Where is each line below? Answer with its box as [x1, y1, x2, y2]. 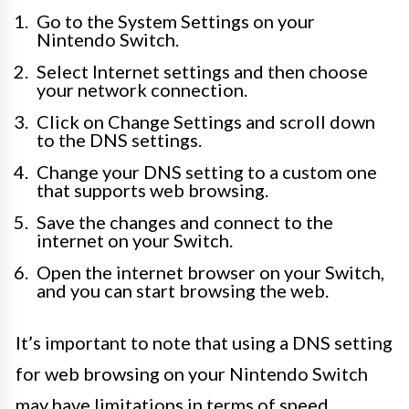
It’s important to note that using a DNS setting [16, 331, 393, 353]
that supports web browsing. [37, 179, 268, 201]
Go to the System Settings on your [37, 10, 315, 32]
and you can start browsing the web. [37, 279, 329, 301]
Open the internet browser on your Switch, [37, 261, 384, 283]
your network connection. [37, 79, 247, 100]
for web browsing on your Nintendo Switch [16, 362, 368, 384]
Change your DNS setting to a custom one [37, 161, 377, 183]
